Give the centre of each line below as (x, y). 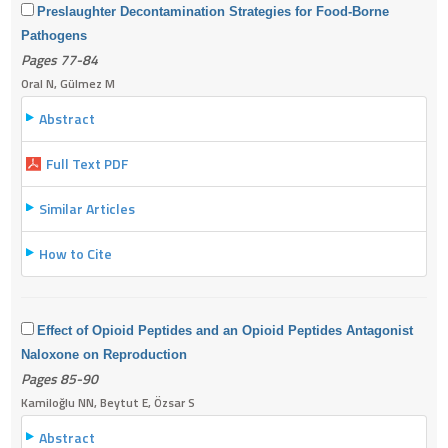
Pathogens (54, 35)
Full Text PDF (87, 163)
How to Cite (75, 253)
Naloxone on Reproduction (104, 354)
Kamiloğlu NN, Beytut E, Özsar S (108, 402)
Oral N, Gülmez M (68, 83)
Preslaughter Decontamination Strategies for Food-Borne (213, 11)
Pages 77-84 (59, 59)
